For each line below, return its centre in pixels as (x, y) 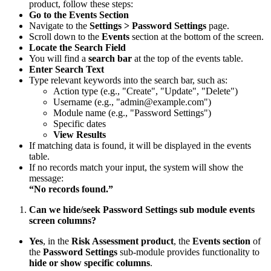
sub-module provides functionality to (188, 252)
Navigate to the (59, 25)
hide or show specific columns (90, 263)
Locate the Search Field (77, 47)
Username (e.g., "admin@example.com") (132, 102)
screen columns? (63, 220)
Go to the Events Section (79, 15)
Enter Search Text (67, 69)
